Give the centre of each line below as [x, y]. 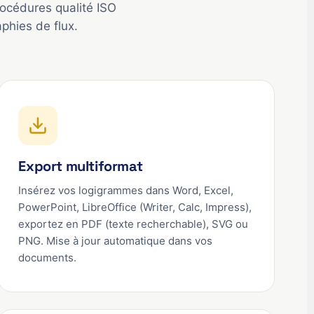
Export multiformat [81, 166]
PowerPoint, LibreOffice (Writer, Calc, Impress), [135, 207]
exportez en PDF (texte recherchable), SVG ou [134, 224]
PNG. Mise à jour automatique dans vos [116, 241]
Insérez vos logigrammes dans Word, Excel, [126, 190]
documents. [48, 258]
